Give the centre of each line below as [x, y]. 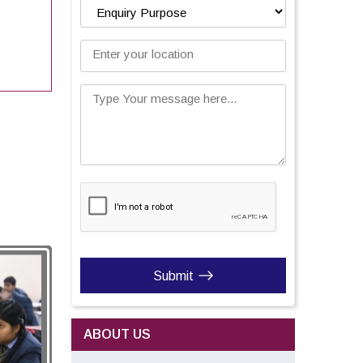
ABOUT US [117, 334]
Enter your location [143, 54]
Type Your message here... [164, 98]
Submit [173, 275]
